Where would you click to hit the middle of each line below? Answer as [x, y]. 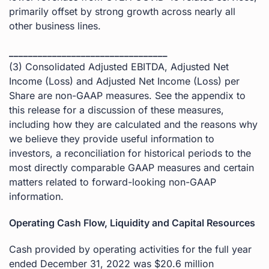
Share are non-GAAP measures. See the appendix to [127, 95]
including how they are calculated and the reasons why [133, 124]
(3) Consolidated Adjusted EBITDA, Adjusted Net [119, 66]
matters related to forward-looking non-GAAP [113, 182]
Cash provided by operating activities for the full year [130, 249]
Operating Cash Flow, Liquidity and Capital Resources [132, 222]
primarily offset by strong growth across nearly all [122, 11]
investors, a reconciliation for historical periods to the [130, 153]
